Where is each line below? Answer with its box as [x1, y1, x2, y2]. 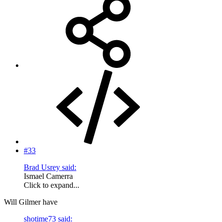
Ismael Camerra [24, 172, 73, 181]
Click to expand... [24, 181, 79, 190]
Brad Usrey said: [24, 163, 76, 172]
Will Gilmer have [4, 198, 57, 207]
